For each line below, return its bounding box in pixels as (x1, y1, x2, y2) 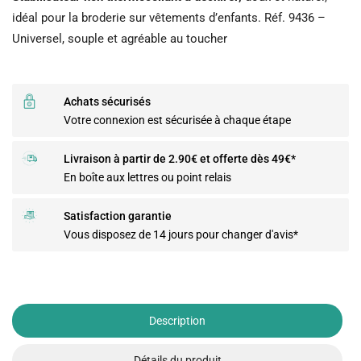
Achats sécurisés (64, 95, 151, 109)
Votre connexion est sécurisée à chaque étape (64, 114, 291, 127)
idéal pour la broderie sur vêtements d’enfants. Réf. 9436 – (12, 10, 326, 26)
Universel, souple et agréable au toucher (12, 31, 227, 47)
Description (149, 313, 205, 327)
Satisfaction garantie (64, 210, 172, 223)
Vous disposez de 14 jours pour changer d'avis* (64, 228, 298, 242)
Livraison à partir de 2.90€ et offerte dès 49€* (64, 152, 296, 166)
